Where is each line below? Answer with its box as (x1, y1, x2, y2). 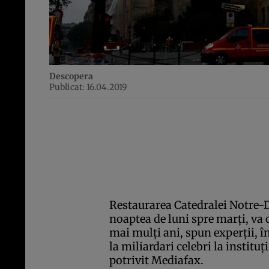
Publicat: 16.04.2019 (49, 82, 127, 93)
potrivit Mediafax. (109, 253, 204, 268)
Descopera (49, 71, 93, 82)
